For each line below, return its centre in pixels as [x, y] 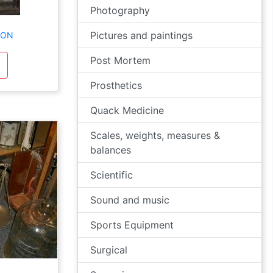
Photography [120, 10]
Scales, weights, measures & [155, 135]
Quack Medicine [127, 110]
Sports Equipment [132, 225]
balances [111, 150]
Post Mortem [120, 60]
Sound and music [130, 200]
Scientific [112, 175]
